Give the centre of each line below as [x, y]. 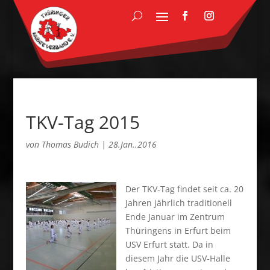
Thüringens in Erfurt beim [178, 231]
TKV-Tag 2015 [83, 122]
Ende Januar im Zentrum [175, 217]
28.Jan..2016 [132, 144]
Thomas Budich [70, 144]
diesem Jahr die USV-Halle [177, 258]
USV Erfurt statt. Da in [169, 244]
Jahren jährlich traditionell [178, 203]
